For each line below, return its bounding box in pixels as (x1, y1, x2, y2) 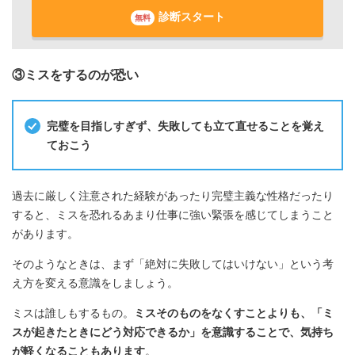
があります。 (12, 227, 78, 241)
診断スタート (158, 10, 225, 24)
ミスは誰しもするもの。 (12, 307, 134, 320)
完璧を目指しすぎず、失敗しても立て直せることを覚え (47, 119, 324, 132)
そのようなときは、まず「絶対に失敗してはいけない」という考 (12, 258, 334, 271)
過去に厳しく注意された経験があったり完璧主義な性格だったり (12, 189, 334, 203)
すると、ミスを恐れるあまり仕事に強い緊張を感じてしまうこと (12, 208, 334, 222)
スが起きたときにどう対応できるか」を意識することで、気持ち (12, 326, 334, 339)
